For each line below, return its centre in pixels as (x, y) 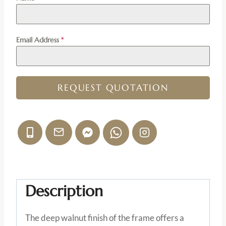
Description (64, 191)
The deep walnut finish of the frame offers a (105, 217)
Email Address (39, 40)
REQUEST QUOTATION (113, 87)
